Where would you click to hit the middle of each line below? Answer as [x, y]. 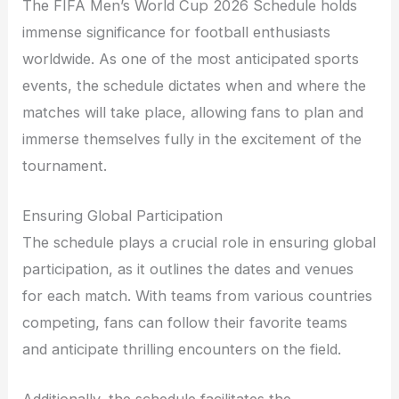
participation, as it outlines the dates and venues [188, 269]
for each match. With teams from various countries [198, 295]
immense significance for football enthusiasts [177, 32]
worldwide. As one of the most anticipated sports [191, 58]
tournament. [65, 165]
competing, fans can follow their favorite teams [185, 322]
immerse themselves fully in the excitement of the [192, 138]
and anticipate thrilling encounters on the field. [182, 349]
